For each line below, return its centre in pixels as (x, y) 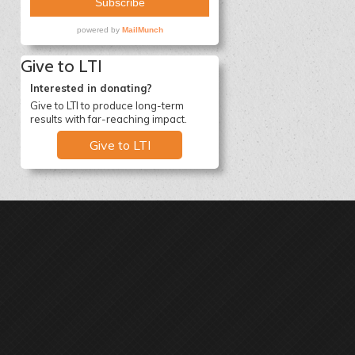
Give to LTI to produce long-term (107, 105)
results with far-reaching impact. (109, 119)
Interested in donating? (91, 88)
